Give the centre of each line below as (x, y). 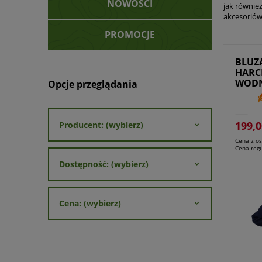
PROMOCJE (130, 35)
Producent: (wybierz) (101, 125)
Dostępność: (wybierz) (104, 164)
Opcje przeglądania (93, 84)
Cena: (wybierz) (90, 203)
